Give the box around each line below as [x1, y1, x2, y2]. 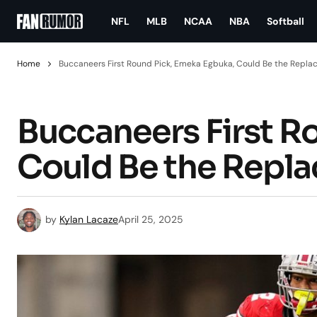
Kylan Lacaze [59, 213, 118, 226]
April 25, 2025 [118, 213, 183, 226]
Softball [267, 14, 304, 28]
